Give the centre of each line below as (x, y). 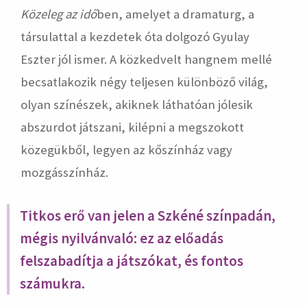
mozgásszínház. (64, 173)
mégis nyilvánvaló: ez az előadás (122, 238)
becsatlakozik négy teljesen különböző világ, (144, 82)
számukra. (52, 284)
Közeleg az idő (59, 14)
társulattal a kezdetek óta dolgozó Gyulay (135, 37)
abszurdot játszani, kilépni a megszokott (132, 127)
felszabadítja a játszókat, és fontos (132, 261)
